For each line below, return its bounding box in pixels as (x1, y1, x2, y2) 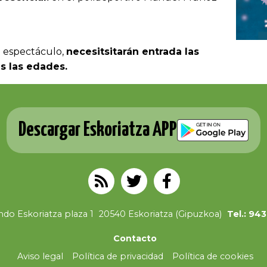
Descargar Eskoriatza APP (18, 120, 177, 140)
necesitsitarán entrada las (66, 46, 199, 57)
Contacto (113, 232, 157, 244)
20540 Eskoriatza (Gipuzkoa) (98, 208, 222, 219)
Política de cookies (172, 250, 253, 262)
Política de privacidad (72, 250, 163, 262)
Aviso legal (17, 250, 63, 262)
